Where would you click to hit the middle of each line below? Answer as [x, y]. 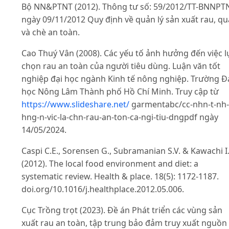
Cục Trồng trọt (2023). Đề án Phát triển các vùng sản [122, 210]
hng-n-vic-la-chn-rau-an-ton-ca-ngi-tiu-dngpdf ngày [120, 117]
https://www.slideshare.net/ [75, 105]
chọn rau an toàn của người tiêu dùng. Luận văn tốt [121, 66]
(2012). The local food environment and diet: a [110, 164]
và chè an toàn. [51, 32]
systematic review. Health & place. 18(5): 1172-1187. [120, 177]
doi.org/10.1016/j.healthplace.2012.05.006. [103, 189]
